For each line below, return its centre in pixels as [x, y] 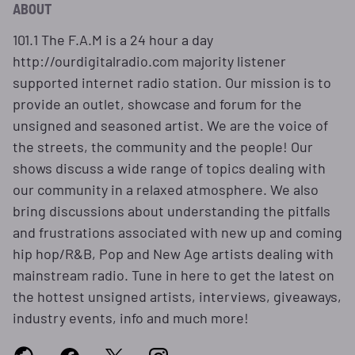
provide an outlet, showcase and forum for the [157, 104]
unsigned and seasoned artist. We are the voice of [170, 125]
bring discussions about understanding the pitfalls [172, 211]
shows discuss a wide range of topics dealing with [169, 168]
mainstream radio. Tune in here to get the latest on [174, 275]
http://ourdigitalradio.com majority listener [149, 61]
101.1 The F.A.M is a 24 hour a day [113, 40]
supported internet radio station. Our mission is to [172, 82]
